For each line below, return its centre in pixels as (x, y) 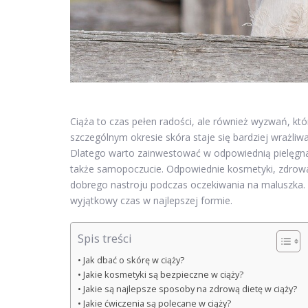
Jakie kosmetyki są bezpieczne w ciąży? (163, 275)
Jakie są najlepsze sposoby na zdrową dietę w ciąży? (190, 289)
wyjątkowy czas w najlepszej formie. (151, 201)
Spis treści (105, 239)
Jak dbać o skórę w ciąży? (133, 261)
